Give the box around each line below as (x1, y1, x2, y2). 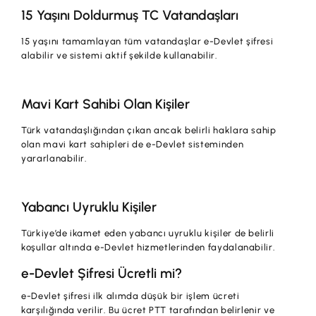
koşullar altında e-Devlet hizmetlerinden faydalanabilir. (21, 242, 276, 253)
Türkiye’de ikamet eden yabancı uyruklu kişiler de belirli (21, 228, 275, 239)
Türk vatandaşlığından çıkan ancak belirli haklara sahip (21, 125, 276, 136)
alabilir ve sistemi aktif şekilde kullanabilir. (21, 50, 218, 61)
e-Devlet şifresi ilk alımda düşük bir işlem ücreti (21, 291, 240, 302)
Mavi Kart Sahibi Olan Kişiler (21, 96, 190, 113)
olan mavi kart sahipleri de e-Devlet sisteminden (21, 139, 244, 150)
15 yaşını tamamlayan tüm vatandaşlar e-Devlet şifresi (21, 36, 274, 47)
